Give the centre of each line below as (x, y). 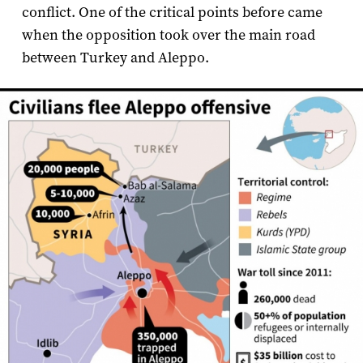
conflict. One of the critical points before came (172, 12)
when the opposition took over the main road (168, 35)
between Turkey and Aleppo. (117, 58)
